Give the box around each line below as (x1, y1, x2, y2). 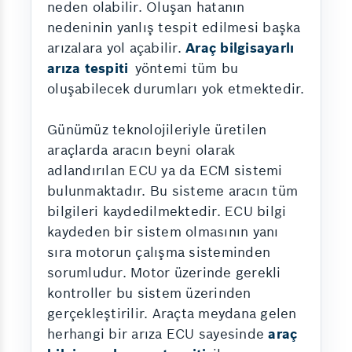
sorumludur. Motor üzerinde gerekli (47, 264, 281, 281)
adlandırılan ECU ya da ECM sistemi (47, 162, 283, 179)
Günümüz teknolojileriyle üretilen (47, 121, 267, 138)
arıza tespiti (47, 60, 129, 77)
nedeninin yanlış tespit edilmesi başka (47, 19, 301, 36)
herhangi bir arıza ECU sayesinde (47, 325, 269, 343)
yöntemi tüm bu (130, 60, 238, 77)
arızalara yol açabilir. (47, 39, 185, 57)
